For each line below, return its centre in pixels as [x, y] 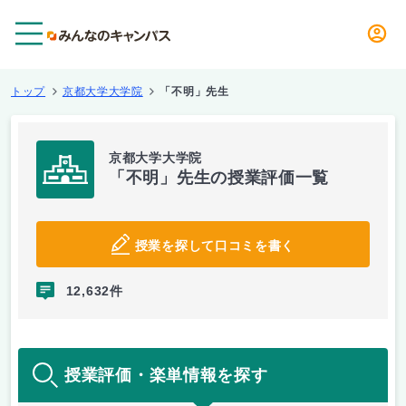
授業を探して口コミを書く [215, 246]
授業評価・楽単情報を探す [166, 375]
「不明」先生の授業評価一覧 [219, 178]
